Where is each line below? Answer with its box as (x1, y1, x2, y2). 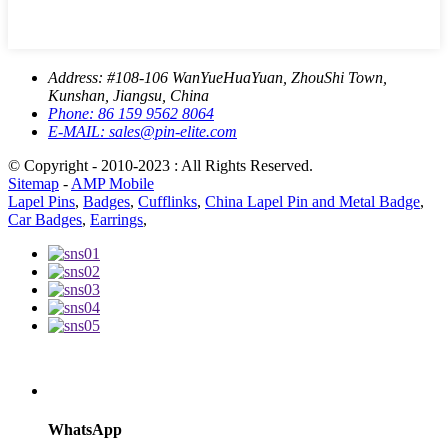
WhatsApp (48, 420, 122, 438)
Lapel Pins (8, 192, 75, 210)
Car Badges (8, 210, 82, 228)
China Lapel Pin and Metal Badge (205, 192, 420, 210)
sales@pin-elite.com (109, 122, 237, 140)
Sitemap (8, 174, 59, 192)
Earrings (90, 210, 143, 228)
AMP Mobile (71, 174, 154, 192)
